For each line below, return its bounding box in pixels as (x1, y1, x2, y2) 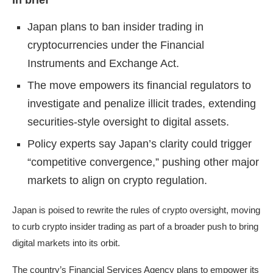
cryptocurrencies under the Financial (27, 39, 204, 52)
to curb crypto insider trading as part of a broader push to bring (12, 221, 258, 232)
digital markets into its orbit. (12, 238, 120, 249)
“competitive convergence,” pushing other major (27, 156, 259, 169)
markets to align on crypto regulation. (27, 174, 207, 187)
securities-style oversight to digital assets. (27, 116, 229, 129)
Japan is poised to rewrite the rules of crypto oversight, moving (12, 205, 260, 216)
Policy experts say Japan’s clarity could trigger (27, 138, 252, 151)
